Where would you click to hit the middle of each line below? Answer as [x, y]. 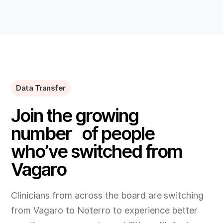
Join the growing [75, 115]
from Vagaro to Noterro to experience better [105, 210]
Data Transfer [41, 88]
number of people [83, 133]
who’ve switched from [97, 151]
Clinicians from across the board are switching [108, 195]
